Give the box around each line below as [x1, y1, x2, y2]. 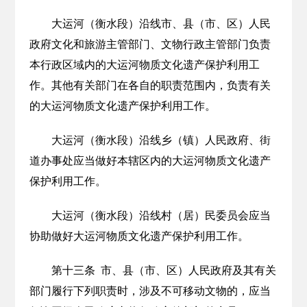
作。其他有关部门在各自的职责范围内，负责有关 [29, 79, 271, 91]
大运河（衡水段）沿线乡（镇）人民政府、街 [51, 134, 271, 146]
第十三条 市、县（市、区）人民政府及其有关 [51, 265, 276, 276]
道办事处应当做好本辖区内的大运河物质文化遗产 [29, 155, 271, 167]
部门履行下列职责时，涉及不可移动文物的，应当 [29, 285, 271, 297]
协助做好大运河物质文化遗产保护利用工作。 [29, 230, 249, 242]
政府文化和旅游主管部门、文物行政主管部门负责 [29, 38, 271, 50]
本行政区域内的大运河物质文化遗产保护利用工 [29, 59, 260, 71]
